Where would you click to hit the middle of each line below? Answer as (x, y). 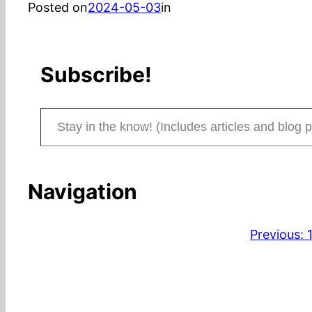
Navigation (83, 191)
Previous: (277, 234)
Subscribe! (96, 75)
